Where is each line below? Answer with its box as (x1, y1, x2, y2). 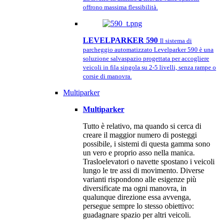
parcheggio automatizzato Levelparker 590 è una (83, 46, 214, 53)
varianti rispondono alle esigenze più (83, 175, 196, 184)
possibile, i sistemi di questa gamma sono (83, 140, 210, 148)
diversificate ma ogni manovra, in (83, 184, 186, 192)
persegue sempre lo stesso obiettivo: (83, 202, 194, 210)
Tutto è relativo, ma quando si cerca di (83, 122, 201, 130)
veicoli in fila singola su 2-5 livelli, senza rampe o (83, 64, 216, 71)
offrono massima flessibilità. (83, 3, 158, 11)
